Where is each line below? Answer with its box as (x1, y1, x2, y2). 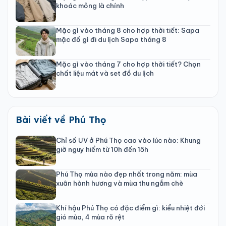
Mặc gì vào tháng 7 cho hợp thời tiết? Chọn (56, 60, 201, 68)
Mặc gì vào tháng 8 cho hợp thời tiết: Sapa (56, 26, 199, 34)
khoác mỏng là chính (56, 1, 124, 10)
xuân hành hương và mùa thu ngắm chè (56, 179, 183, 187)
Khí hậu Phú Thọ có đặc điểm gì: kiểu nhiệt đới (56, 203, 205, 212)
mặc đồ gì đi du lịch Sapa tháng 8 (56, 35, 166, 43)
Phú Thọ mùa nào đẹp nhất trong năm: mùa (56, 169, 197, 178)
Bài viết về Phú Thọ (16, 114, 106, 126)
